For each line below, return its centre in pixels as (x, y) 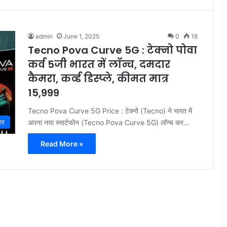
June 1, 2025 (81, 36)
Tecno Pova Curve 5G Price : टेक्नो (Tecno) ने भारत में (110, 111)
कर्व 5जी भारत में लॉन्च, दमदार (99, 64)
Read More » (62, 144)
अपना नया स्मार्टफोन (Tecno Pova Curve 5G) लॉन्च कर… (109, 122)
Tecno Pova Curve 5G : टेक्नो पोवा (112, 50)
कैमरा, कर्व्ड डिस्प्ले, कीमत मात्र (98, 79)
